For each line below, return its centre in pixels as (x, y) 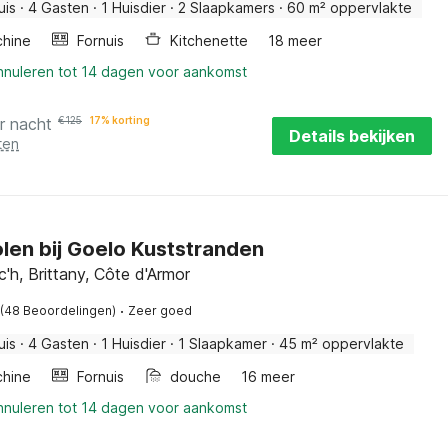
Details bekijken (351, 136)
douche (195, 376)
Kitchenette (209, 40)
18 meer (295, 40)
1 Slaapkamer (222, 343)
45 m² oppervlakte (341, 343)
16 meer (268, 376)
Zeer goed (160, 310)
